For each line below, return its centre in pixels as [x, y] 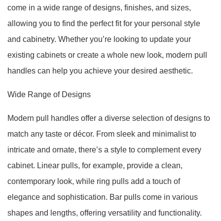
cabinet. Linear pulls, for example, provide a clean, [95, 166]
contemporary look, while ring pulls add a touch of [94, 181]
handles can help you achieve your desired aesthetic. [100, 71]
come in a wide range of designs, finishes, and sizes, [99, 8]
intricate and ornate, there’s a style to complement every [104, 150]
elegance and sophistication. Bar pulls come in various [103, 197]
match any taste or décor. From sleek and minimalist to [102, 134]
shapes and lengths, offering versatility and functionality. [105, 213]
